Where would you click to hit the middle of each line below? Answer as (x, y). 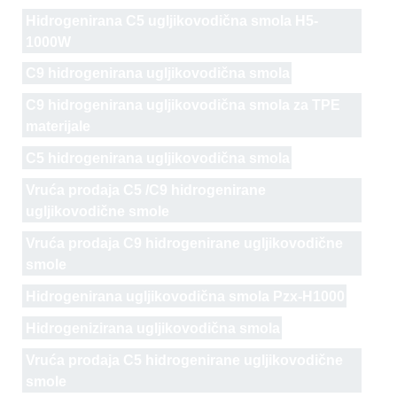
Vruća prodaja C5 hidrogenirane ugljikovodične (184, 361)
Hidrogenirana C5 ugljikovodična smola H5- (171, 20)
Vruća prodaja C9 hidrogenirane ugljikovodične (184, 244)
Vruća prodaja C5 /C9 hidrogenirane (145, 191)
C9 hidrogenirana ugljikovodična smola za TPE (183, 105)
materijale (58, 127)
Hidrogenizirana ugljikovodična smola (152, 329)
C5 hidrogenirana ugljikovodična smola (157, 159)
